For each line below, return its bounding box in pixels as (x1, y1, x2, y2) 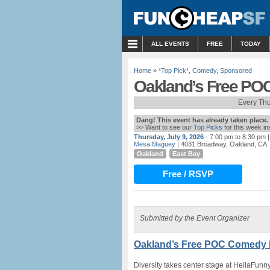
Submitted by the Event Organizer (140, 214, 250, 222)
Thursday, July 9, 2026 (134, 133, 204, 140)
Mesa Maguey (134, 140, 175, 148)
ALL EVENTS (151, 40, 189, 47)
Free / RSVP (163, 169, 213, 179)
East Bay (172, 150, 200, 157)
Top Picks (193, 124, 222, 131)
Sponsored (220, 67, 252, 74)
